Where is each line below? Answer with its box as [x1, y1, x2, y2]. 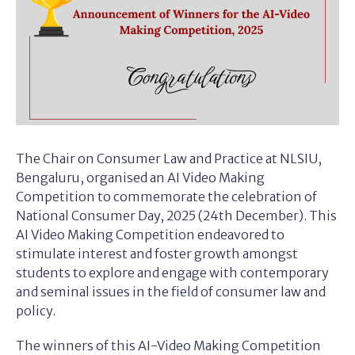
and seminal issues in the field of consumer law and [16, 284, 326, 300]
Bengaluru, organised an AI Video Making [16, 170, 265, 185]
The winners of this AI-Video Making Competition [16, 338, 321, 353]
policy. [16, 303, 55, 319]
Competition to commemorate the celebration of [16, 189, 317, 204]
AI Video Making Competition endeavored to [16, 227, 284, 242]
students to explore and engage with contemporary [16, 265, 329, 281]
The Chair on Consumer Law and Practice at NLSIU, [16, 151, 322, 166]
